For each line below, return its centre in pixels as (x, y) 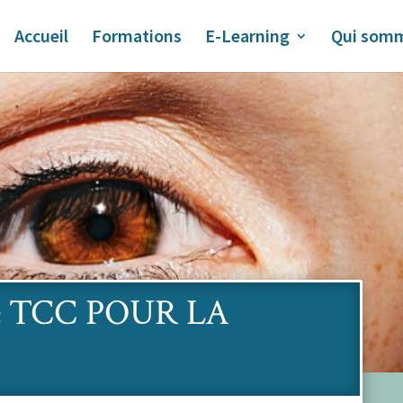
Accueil (41, 36)
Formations (137, 36)
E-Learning (247, 36)
